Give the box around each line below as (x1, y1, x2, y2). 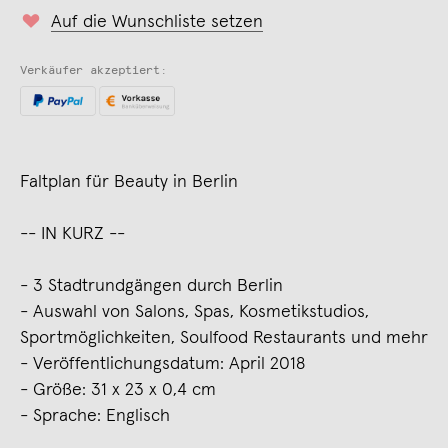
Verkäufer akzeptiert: (20, 64, 167, 77)
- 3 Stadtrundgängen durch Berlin (20, 276, 283, 295)
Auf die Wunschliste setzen (51, 12, 263, 31)
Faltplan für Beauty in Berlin (20, 172, 238, 191)
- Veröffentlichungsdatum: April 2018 (20, 354, 305, 373)
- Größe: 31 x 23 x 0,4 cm (20, 380, 216, 399)
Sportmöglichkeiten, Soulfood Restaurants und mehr (20, 328, 428, 347)
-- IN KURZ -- (20, 224, 125, 243)
